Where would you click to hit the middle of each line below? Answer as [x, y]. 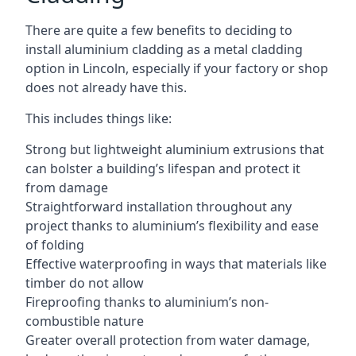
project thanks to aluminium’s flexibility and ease [172, 225]
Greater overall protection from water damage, [168, 340]
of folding [55, 244]
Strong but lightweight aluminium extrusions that [175, 149]
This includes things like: [99, 118]
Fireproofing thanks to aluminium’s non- [147, 302]
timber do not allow [85, 282]
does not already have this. [106, 87]
